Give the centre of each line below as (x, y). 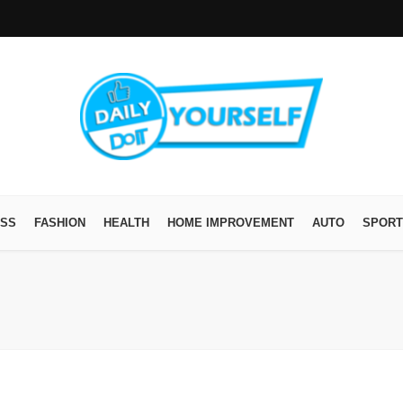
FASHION (60, 223)
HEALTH (126, 223)
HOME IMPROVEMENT (231, 223)
